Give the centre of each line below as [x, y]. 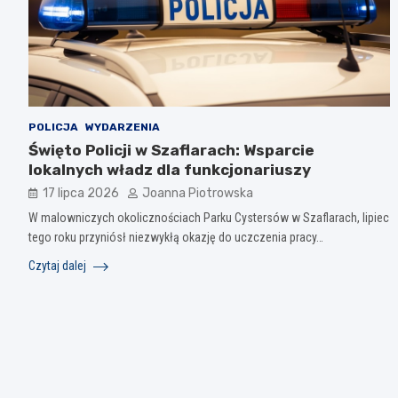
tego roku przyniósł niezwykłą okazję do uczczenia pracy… [176, 237]
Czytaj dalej [59, 265]
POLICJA [53, 127]
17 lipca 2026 [81, 193]
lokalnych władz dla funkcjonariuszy [170, 169]
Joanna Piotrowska [198, 193]
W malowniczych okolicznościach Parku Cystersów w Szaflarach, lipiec [209, 217]
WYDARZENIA [123, 127]
